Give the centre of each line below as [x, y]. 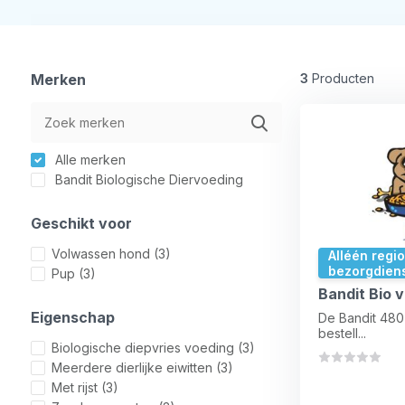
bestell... [342, 333]
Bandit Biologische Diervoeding [147, 179]
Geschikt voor [81, 223]
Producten [341, 78]
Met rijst [76, 387]
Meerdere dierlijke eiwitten [133, 367]
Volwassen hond [102, 254]
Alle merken [88, 160]
